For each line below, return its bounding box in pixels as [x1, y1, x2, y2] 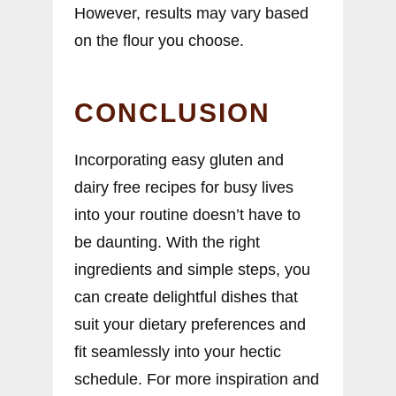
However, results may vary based [74, 4, 308, 23]
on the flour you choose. [74, 32, 244, 50]
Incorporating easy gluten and [74, 151, 284, 170]
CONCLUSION [74, 98, 270, 128]
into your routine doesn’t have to [74, 206, 301, 225]
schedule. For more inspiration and [74, 370, 319, 389]
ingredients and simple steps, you [74, 261, 310, 279]
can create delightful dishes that [74, 288, 298, 307]
